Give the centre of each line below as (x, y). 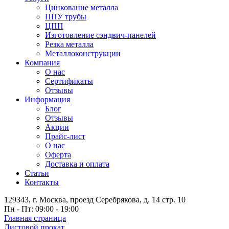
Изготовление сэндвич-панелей (100, 35)
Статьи (37, 173)
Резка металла (69, 44)
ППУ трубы (66, 17)
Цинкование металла (82, 7)
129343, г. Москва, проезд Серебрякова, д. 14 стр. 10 (95, 200)
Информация (47, 99)
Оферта (58, 155)
